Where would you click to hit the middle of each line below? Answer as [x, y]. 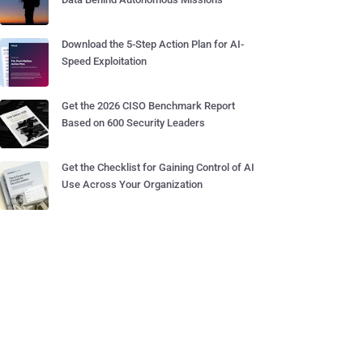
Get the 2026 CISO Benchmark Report [148, 106]
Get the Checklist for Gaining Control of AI [158, 167]
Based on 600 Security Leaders [133, 123]
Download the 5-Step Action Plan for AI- [153, 44]
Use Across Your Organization [132, 184]
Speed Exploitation [104, 61]
